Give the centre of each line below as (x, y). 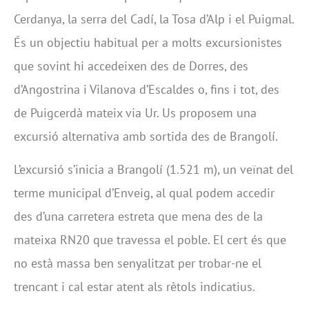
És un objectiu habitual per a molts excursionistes (148, 42)
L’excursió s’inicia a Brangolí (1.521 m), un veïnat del (153, 169)
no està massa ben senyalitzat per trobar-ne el (138, 263)
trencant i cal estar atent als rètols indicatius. (134, 287)
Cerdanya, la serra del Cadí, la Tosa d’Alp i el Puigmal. (154, 19)
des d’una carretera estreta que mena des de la (138, 216)
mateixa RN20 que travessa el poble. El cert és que (150, 240)
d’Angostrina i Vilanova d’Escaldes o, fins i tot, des (147, 89)
